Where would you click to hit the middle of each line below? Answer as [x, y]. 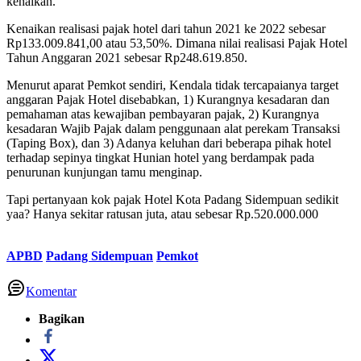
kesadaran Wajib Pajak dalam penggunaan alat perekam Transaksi [173, 128]
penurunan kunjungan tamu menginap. [104, 172]
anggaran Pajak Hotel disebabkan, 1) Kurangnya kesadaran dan [168, 99]
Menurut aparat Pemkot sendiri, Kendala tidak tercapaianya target [172, 85]
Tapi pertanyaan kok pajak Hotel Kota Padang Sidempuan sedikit [172, 199]
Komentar [51, 291]
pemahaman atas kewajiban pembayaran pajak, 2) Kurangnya [163, 114]
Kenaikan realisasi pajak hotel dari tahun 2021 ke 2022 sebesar [166, 28]
